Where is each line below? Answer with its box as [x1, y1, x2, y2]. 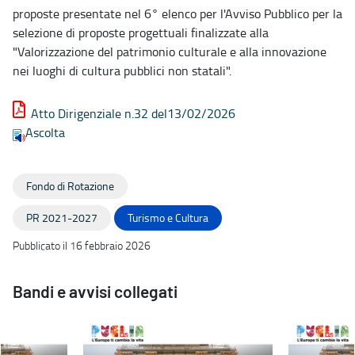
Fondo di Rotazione [26, 178, 114, 194]
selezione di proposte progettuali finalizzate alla [13, 24, 269, 41]
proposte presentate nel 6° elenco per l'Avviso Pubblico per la [13, 5, 342, 22]
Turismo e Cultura [128, 210, 208, 226]
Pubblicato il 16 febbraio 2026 [13, 238, 151, 254]
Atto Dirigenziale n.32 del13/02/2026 [31, 105, 235, 122]
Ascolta [25, 124, 65, 141]
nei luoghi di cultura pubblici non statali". [13, 62, 235, 79]
